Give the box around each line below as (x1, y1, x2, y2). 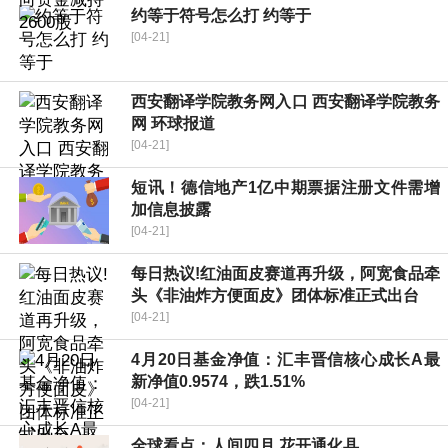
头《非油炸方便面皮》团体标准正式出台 (131, 287, 419, 305)
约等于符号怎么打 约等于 (131, 7, 311, 25)
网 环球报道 (131, 115, 215, 133)
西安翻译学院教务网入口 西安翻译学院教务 (131, 93, 440, 111)
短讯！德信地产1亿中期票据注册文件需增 (131, 179, 440, 197)
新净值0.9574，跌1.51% (131, 373, 305, 391)
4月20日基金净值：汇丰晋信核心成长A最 (131, 351, 440, 369)
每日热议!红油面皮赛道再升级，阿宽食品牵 (131, 265, 440, 283)
